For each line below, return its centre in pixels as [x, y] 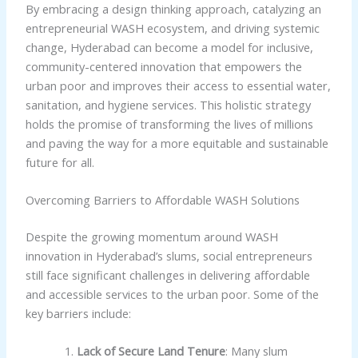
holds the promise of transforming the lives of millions [169, 123]
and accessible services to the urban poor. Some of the [172, 294]
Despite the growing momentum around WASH [151, 236]
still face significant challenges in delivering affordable [167, 274]
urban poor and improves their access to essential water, [178, 85]
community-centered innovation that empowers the [163, 66]
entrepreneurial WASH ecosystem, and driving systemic [172, 28]
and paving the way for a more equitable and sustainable [177, 143]
